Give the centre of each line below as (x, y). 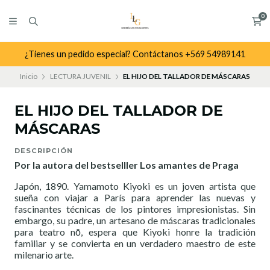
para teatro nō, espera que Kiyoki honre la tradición (135, 232)
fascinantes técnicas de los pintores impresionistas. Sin (135, 209)
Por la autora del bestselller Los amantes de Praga (127, 165)
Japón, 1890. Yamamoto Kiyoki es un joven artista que (135, 186)
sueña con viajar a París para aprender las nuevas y (135, 198)
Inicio (29, 77)
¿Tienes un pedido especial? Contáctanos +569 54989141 (135, 54)
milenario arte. (44, 255)
